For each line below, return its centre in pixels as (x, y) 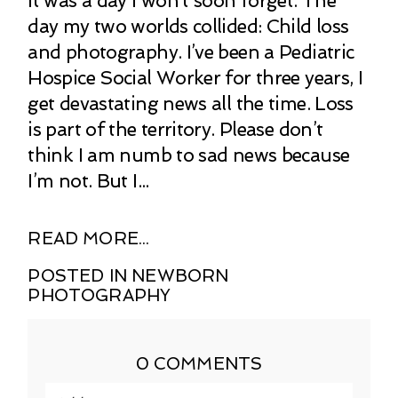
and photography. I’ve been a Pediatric (191, 52)
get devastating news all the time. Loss (191, 104)
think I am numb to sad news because (189, 155)
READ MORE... (89, 239)
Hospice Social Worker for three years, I (195, 78)
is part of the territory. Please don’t (175, 130)
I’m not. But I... (88, 181)
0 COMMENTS (199, 364)
